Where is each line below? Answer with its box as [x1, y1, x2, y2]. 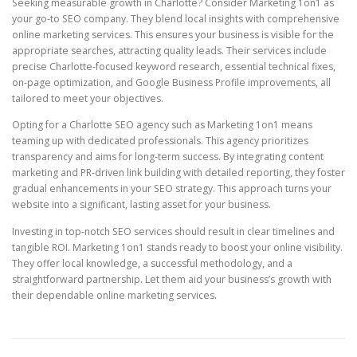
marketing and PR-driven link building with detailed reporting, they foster [12, 166, 345, 180]
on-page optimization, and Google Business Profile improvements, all [12, 76, 331, 90]
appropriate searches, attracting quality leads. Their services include [12, 44, 327, 58]
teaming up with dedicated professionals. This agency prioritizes [12, 134, 308, 148]
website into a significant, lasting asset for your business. [12, 198, 271, 212]
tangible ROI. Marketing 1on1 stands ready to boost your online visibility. [12, 240, 343, 254]
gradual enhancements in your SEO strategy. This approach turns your [12, 182, 331, 196]
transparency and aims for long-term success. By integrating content [12, 150, 324, 164]
